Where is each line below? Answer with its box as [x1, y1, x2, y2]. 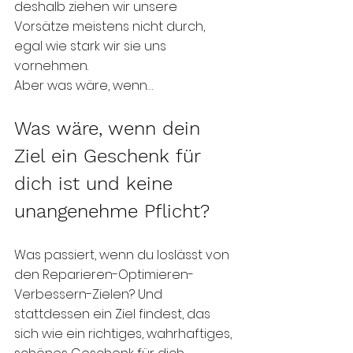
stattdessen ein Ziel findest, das [14, 305, 214, 324]
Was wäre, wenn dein [14, 117, 206, 140]
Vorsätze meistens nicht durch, [14, 17, 208, 36]
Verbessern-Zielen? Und [14, 285, 165, 304]
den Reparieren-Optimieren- [14, 266, 194, 284]
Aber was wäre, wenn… [14, 76, 153, 95]
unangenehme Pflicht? [14, 200, 210, 223]
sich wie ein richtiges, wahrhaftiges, [14, 325, 235, 344]
